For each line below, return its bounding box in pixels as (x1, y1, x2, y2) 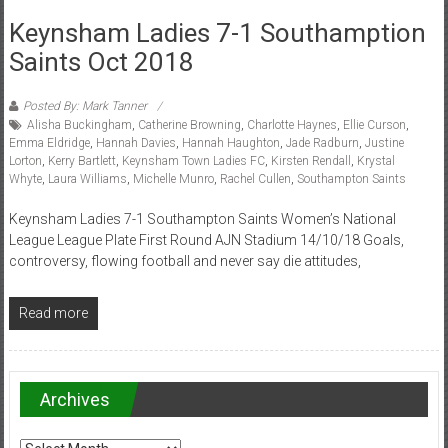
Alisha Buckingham (26, 118, 132, 133)
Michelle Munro (132, 172, 214, 187)
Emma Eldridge (8, 136, 90, 151)
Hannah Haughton (181, 136, 280, 151)
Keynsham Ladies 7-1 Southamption (8, 18, 426, 49)
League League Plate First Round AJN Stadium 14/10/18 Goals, (8, 232, 404, 249)
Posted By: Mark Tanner (22, 99, 147, 114)
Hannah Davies (95, 136, 176, 151)
